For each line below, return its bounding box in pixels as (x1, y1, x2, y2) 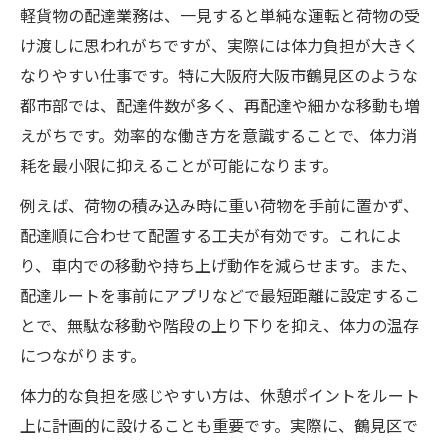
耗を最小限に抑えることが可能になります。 (20, 157, 338, 177)
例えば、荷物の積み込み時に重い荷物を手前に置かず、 (20, 197, 419, 217)
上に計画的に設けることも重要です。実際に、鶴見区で (20, 417, 418, 437)
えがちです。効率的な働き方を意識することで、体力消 (20, 127, 417, 147)
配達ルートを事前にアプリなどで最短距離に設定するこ (20, 287, 420, 307)
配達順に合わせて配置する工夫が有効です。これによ (20, 227, 402, 247)
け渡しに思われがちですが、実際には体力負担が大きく (20, 37, 419, 57)
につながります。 (20, 347, 146, 367)
